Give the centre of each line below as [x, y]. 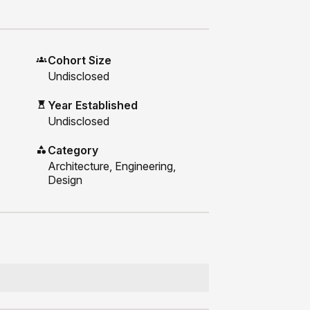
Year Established [92, 106]
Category [73, 151]
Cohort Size [79, 61]
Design [65, 180]
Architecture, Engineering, [111, 166]
